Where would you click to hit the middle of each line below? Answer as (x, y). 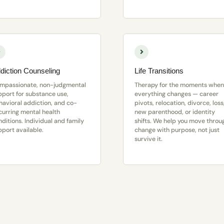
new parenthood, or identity (174, 112)
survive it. (148, 139)
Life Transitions (159, 71)
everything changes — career (176, 94)
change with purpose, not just (177, 130)
